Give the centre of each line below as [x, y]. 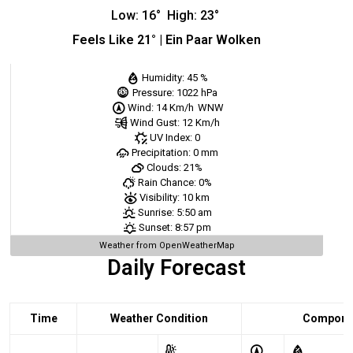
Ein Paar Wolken [213, 40]
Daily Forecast [176, 268]
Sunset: [155, 228]
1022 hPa [197, 93]
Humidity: [163, 78]
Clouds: [164, 168]
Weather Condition [159, 319]
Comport [326, 319]
